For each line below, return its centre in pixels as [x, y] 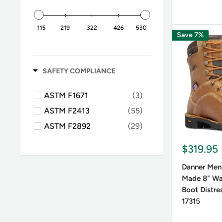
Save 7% [190, 35]
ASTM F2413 [67, 111]
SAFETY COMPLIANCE [79, 71]
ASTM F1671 [66, 95]
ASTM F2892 [67, 126]
